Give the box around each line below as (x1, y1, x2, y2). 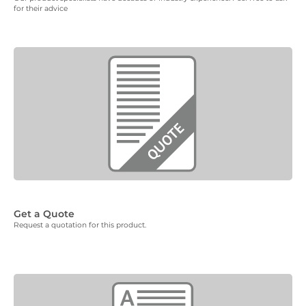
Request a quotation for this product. (14, 220, 146, 229)
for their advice (14, 3, 68, 13)
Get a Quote (14, 207, 74, 220)
